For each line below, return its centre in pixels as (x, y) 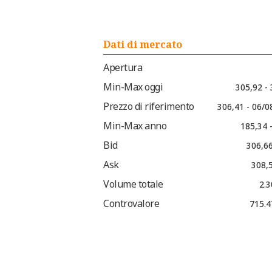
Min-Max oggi (133, 87)
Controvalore (131, 204)
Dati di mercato (143, 45)
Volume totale (133, 184)
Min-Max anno (135, 126)
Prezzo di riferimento (149, 107)
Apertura (123, 68)
